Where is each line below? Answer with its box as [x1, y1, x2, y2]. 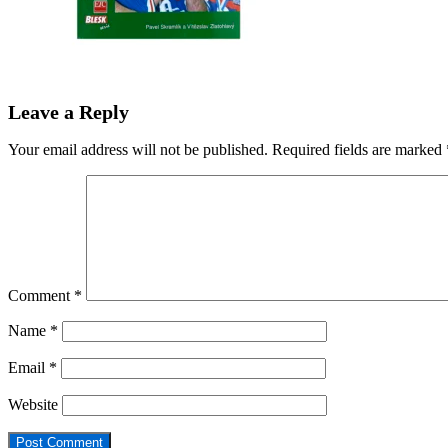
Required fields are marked [272, 140, 446, 158]
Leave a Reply [8, 101, 129, 124]
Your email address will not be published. [8, 140, 268, 158]
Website [8, 395, 58, 413]
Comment [8, 286, 74, 304]
